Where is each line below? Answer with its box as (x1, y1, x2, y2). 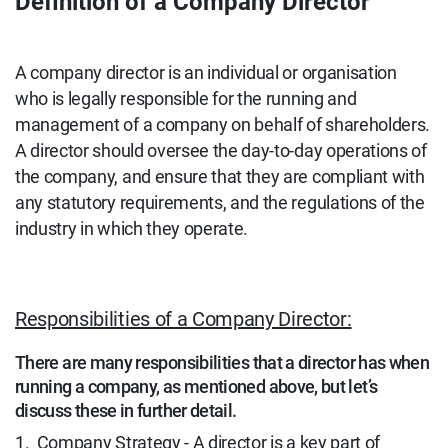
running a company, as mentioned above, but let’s (15, 376, 378, 397)
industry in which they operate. (15, 218, 252, 239)
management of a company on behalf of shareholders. (15, 114, 430, 135)
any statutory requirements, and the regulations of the (15, 192, 425, 213)
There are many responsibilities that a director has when (15, 352, 430, 373)
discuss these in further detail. (15, 400, 237, 421)
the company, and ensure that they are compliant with (15, 166, 425, 187)
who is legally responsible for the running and (15, 88, 357, 109)
